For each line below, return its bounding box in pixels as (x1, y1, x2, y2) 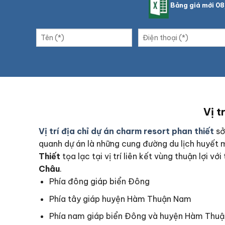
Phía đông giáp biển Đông (49, 176, 150, 186)
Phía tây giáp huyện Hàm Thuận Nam (49, 193, 191, 204)
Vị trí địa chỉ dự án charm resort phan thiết (39, 126, 214, 136)
